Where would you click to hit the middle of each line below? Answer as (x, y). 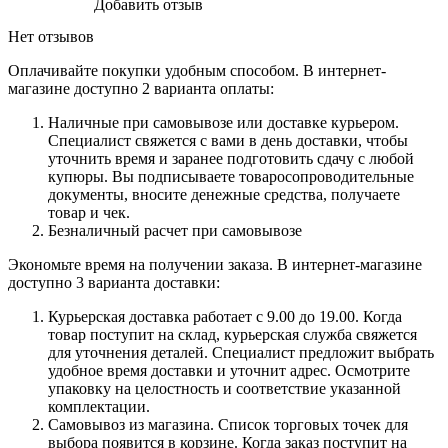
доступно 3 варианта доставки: (114, 283)
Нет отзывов (51, 37)
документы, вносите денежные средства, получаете (224, 195)
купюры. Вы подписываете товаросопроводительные (231, 177)
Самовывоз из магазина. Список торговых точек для (228, 425)
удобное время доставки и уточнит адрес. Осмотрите (229, 371)
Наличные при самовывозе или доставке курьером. (223, 123)
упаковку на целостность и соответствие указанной (224, 389)
